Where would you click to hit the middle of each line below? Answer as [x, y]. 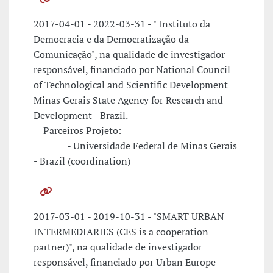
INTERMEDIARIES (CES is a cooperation [121, 232]
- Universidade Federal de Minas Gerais [135, 146]
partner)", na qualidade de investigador [118, 247]
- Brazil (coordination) [82, 161]
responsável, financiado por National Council [132, 70]
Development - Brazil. [81, 115]
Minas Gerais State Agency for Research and [128, 100]
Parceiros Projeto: [77, 131]
